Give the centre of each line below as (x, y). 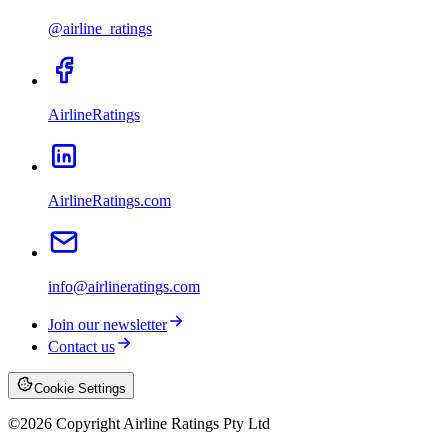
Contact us (81, 347)
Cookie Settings (80, 389)
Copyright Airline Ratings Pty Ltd (161, 424)
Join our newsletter (107, 325)
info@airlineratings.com (124, 287)
